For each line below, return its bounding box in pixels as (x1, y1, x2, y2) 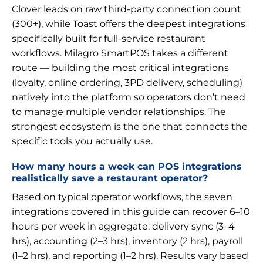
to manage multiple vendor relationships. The (12, 106, 226, 117)
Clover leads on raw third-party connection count (12, 3, 241, 15)
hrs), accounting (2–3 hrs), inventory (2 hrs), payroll (12, 235, 243, 247)
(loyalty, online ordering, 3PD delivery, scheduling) (12, 76, 242, 88)
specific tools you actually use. (12, 135, 153, 147)
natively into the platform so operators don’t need (12, 91, 245, 103)
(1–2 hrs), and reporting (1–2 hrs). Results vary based (12, 249, 248, 261)
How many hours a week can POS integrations (12, 160, 242, 172)
